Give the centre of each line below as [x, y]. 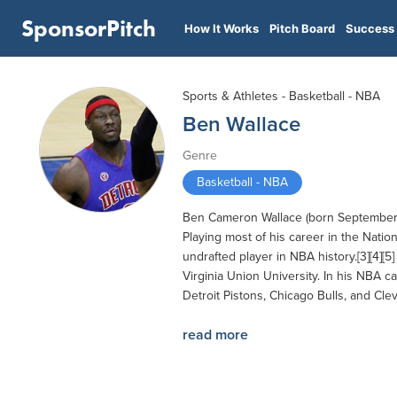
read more [215, 335]
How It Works [222, 28]
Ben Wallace [241, 125]
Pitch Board [302, 28]
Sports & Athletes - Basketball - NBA [281, 96]
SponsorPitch [89, 28]
